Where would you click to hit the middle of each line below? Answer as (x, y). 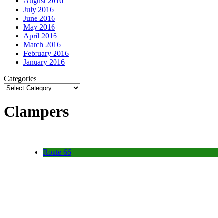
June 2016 (39, 18)
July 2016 (38, 9)
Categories (20, 78)
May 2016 (39, 27)
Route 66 (57, 152)
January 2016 (44, 62)
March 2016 (42, 44)
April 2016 (40, 36)
